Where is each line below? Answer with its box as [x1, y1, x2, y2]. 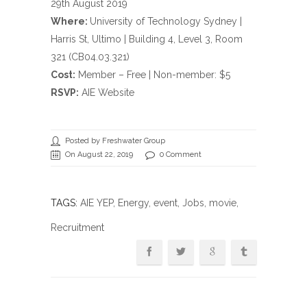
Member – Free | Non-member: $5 [75, 69, 230, 81]
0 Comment [160, 150, 201, 160]
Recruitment [51, 222, 104, 234]
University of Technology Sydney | [90, 16, 242, 27]
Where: [51, 16, 90, 27]
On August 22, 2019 [65, 150, 133, 160]
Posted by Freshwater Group [65, 136, 165, 146]
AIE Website [82, 87, 134, 99]
